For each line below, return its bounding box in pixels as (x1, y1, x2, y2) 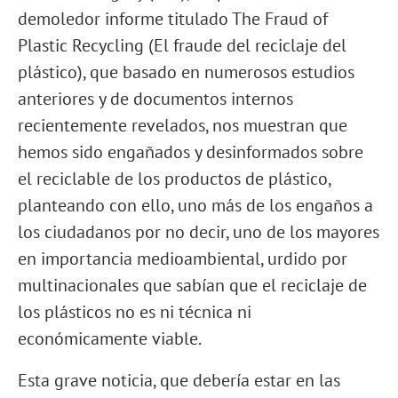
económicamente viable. (18, 327, 202, 350)
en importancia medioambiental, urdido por (18, 247, 347, 270)
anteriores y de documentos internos (18, 87, 293, 110)
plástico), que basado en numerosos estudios (18, 60, 354, 84)
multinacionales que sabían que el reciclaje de (18, 274, 367, 297)
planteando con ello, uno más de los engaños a (18, 194, 373, 217)
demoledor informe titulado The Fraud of (18, 7, 328, 30)
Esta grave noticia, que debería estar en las (18, 369, 340, 392)
